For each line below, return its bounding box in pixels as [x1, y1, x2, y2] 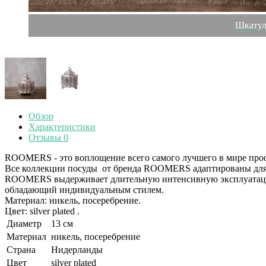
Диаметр [7, 218, 42, 229]
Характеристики [28, 121, 96, 132]
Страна [7, 244, 36, 255]
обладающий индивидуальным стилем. [5, 184, 164, 195]
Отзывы [28, 132, 64, 142]
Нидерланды [51, 244, 103, 255]
